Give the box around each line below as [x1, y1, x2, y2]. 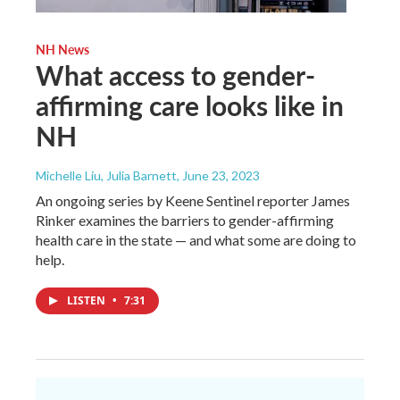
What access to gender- [36, 56, 315, 95]
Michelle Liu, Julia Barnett [36, 168, 177, 184]
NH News [36, 40, 89, 59]
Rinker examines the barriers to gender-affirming [36, 212, 334, 229]
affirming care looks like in [36, 87, 344, 125]
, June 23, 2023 [177, 168, 260, 184]
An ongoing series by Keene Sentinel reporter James [36, 192, 350, 210]
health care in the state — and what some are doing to [36, 231, 356, 249]
